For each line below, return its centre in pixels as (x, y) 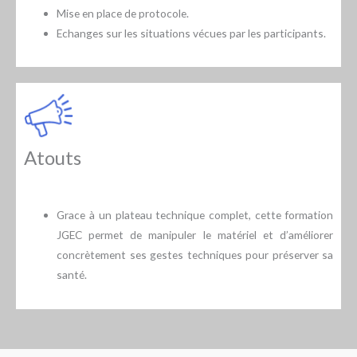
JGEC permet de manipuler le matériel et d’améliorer (195, 235)
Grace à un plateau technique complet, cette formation (195, 215)
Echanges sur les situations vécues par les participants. (192, 33)
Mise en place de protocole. (123, 13)
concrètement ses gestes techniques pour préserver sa (195, 255)
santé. (72, 275)
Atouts (53, 158)
